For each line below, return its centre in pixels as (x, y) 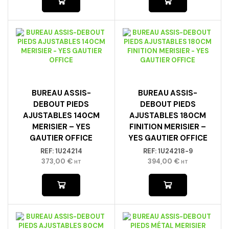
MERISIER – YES (61, 127)
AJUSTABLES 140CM (61, 116)
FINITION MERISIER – (168, 127)
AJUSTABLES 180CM (168, 116)
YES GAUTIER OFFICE (168, 138)
